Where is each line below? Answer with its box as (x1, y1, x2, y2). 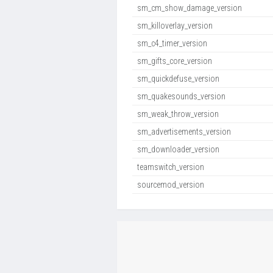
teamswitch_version (137, 162, 204, 172)
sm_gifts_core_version (137, 56, 212, 66)
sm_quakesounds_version (137, 91, 225, 101)
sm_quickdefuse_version (137, 74, 219, 83)
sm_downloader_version (137, 144, 219, 154)
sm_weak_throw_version (137, 109, 219, 119)
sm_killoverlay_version (137, 21, 213, 30)
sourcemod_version (137, 180, 204, 190)
